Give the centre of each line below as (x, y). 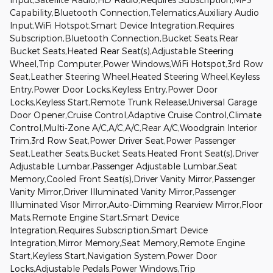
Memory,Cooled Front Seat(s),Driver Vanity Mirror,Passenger (133, 179)
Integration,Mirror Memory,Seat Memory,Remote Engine (127, 243)
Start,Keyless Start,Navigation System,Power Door (113, 255)
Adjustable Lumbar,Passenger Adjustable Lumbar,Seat (123, 166)
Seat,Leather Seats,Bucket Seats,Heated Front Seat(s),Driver (134, 153)
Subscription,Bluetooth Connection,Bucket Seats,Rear (124, 38)
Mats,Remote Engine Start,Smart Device (94, 217)
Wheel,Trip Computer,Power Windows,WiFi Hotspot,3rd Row (136, 63)
